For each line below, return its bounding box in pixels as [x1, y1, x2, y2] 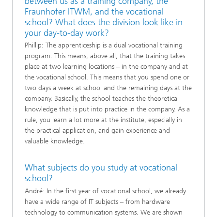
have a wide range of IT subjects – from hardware [25, 197, 170, 206]
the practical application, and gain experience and [25, 126, 170, 135]
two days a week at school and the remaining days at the [25, 84, 192, 92]
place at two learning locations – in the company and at [25, 62, 188, 71]
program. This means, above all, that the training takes [25, 52, 185, 60]
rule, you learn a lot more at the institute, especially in [25, 116, 182, 124]
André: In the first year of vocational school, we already [25, 186, 186, 195]
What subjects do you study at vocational [25, 162, 177, 173]
